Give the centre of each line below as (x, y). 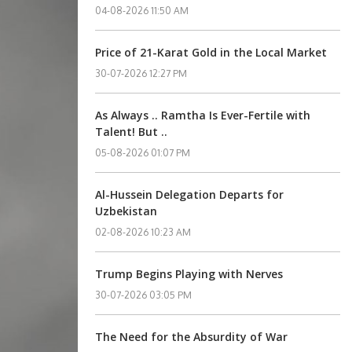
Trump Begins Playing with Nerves (189, 274)
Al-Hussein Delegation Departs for (190, 194)
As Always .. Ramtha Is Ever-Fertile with (203, 115)
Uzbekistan (126, 211)
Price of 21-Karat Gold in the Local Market (211, 52)
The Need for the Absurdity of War (192, 337)
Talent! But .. (132, 132)
